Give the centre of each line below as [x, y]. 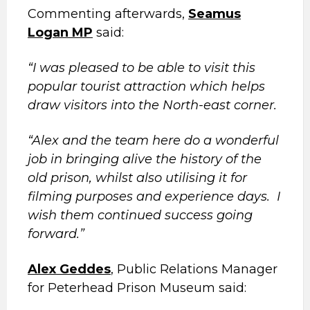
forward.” [56, 234]
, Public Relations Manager [194, 269]
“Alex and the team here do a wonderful [153, 140]
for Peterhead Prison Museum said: [137, 288]
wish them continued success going [140, 215]
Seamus [215, 14]
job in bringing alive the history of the [145, 159]
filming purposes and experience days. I [154, 197]
